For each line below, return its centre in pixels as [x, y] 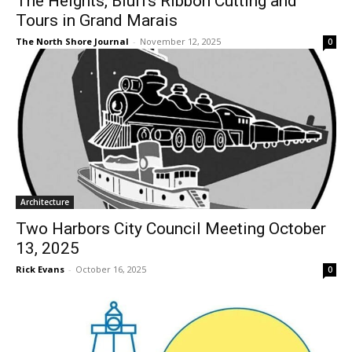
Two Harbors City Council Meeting [140, 219]
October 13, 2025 [78, 238]
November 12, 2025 [180, 37]
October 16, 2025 [111, 259]
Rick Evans [40, 259]
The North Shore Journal [72, 37]
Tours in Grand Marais [97, 16]
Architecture [45, 192]
